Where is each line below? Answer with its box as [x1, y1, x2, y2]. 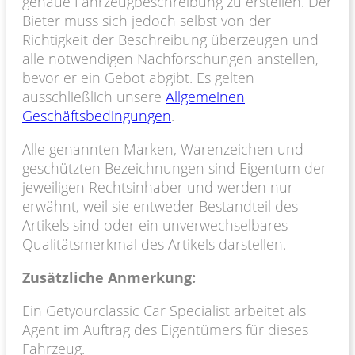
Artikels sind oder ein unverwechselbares [22, 215, 288, 235]
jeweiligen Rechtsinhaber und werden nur [22, 177, 293, 197]
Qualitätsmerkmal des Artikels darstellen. [22, 234, 286, 254]
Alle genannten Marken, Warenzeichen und [22, 139, 303, 158]
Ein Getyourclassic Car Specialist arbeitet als [22, 300, 306, 320]
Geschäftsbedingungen [22, 105, 171, 125]
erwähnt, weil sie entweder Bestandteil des [22, 196, 298, 216]
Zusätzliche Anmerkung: [22, 267, 196, 287]
